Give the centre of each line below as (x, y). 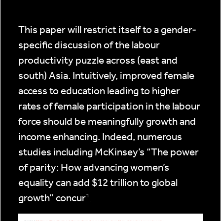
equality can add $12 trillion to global (98, 183)
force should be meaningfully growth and (107, 122)
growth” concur (52, 198)
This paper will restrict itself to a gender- (107, 30)
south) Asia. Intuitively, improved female (106, 76)
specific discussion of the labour (89, 45)
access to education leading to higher (99, 91)
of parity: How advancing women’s (94, 167)
